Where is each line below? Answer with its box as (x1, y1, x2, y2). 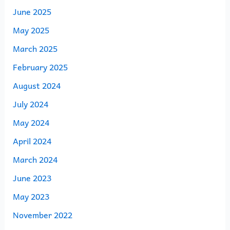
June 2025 (12, 5, 51, 18)
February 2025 (12, 60, 68, 74)
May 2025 (12, 23, 49, 37)
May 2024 (12, 116, 49, 129)
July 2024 (12, 97, 48, 111)
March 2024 (12, 152, 57, 166)
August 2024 (12, 79, 61, 92)
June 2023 (12, 171, 51, 185)
